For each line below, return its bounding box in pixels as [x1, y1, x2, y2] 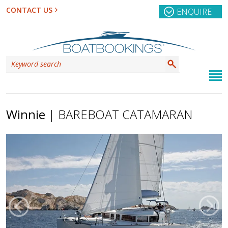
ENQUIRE [177, 6, 212, 17]
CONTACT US [6, 5, 52, 15]
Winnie [6, 106, 45, 123]
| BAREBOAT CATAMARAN [48, 106, 192, 123]
